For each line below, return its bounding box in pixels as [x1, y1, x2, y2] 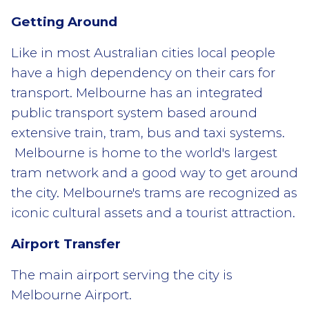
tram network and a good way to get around [11, 164, 298, 181]
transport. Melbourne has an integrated [11, 84, 263, 101]
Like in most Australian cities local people [11, 44, 275, 61]
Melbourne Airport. [11, 286, 132, 303]
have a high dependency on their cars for [11, 64, 275, 81]
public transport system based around [11, 104, 257, 121]
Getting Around [11, 13, 117, 30]
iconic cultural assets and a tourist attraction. [11, 204, 295, 221]
